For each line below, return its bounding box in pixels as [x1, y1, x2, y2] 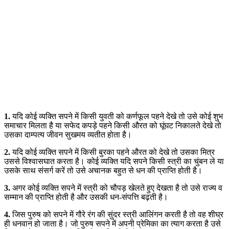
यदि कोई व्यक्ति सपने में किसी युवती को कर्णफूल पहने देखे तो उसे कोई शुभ [10, 111, 223, 121]
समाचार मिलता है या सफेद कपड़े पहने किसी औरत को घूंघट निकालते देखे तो [4, 121, 221, 130]
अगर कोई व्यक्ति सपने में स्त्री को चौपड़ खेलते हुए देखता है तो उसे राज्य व [10, 183, 222, 192]
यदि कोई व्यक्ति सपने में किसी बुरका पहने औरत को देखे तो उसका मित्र [10, 147, 215, 156]
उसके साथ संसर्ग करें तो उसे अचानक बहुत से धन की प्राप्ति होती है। [4, 166, 202, 175]
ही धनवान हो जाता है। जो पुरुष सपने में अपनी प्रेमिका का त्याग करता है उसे [4, 219, 221, 228]
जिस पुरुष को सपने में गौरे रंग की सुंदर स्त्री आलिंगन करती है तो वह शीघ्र [10, 210, 223, 219]
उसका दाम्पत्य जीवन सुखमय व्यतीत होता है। [4, 130, 132, 139]
